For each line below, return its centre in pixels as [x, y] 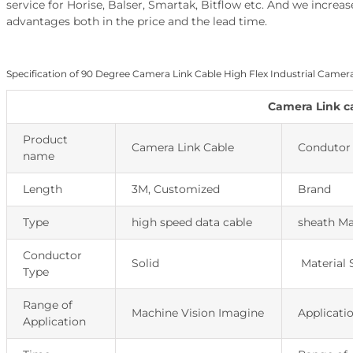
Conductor [52, 256]
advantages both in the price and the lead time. [136, 22]
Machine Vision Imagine [197, 313]
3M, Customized [175, 190]
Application [54, 322]
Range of [47, 305]
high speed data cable [191, 223]
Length [42, 190]
